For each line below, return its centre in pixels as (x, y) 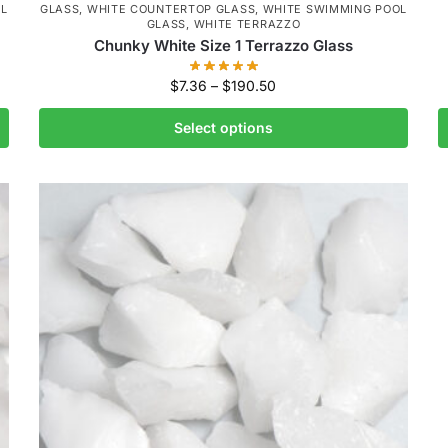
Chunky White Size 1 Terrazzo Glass (223, 45)
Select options (223, 128)
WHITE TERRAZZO (247, 23)
